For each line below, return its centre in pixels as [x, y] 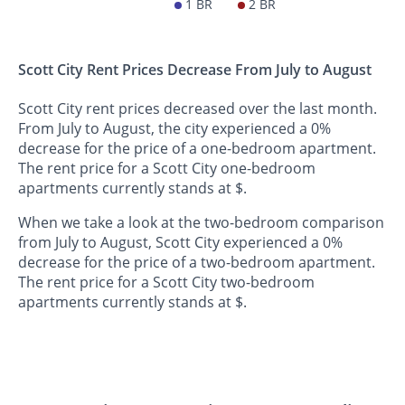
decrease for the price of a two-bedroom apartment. [197, 262]
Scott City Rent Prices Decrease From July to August [195, 69]
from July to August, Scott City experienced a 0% [180, 242]
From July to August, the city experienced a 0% [174, 128]
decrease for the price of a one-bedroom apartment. [197, 148]
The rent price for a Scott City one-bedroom [167, 168]
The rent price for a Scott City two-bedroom [166, 282]
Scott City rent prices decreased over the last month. [198, 108]
